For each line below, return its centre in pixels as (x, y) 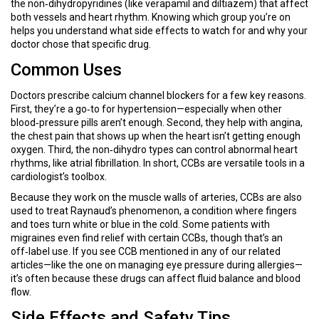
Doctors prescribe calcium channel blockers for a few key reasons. (158, 95)
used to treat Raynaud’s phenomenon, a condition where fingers (154, 211)
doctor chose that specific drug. (81, 44)
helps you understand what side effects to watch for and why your (159, 31)
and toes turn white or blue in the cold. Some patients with (140, 224)
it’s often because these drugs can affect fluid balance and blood (156, 278)
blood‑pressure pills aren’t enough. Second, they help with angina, (157, 122)
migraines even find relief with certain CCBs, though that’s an (147, 238)
